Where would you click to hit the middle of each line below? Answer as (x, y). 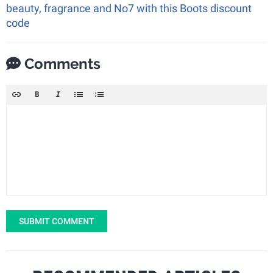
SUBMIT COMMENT (57, 222)
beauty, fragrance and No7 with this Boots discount (129, 9)
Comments (61, 64)
